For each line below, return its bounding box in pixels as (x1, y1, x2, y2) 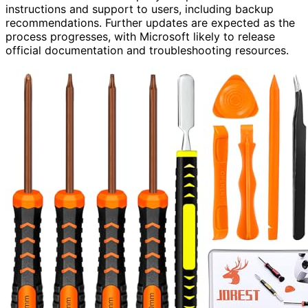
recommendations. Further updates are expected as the (5, 15, 295, 30)
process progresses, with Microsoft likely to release (5, 29, 275, 43)
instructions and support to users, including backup (5, 1, 274, 16)
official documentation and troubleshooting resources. (5, 43, 289, 57)
